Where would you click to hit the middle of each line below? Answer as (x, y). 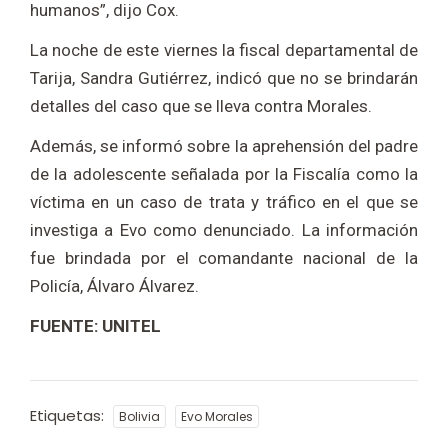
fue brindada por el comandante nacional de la (224, 258)
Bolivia (139, 417)
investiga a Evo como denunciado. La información (224, 230)
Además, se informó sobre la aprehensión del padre (224, 146)
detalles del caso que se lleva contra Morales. (201, 106)
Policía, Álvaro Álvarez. (114, 286)
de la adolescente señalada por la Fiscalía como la (224, 174)
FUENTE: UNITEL (95, 326)
